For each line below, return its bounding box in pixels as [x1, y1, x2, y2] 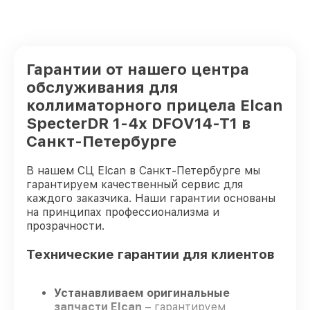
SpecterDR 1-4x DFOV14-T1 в [26, 114, 250, 132]
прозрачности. [26, 219, 104, 232]
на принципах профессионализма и [26, 206, 219, 219]
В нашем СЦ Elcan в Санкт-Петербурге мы [26, 164, 260, 177]
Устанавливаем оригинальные [54, 286, 230, 300]
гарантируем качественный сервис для [26, 178, 243, 191]
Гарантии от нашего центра [26, 60, 249, 78]
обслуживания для [26, 78, 179, 96]
